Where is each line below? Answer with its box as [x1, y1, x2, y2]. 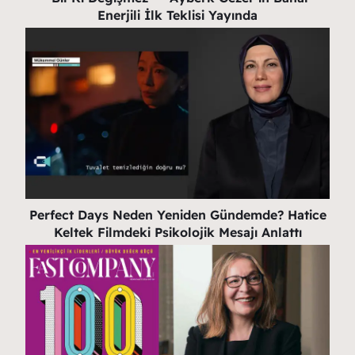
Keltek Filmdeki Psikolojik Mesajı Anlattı [53, 223, 302, 240]
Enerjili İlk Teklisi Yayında [97, 6, 258, 23]
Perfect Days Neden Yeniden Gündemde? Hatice [29, 206, 326, 223]
